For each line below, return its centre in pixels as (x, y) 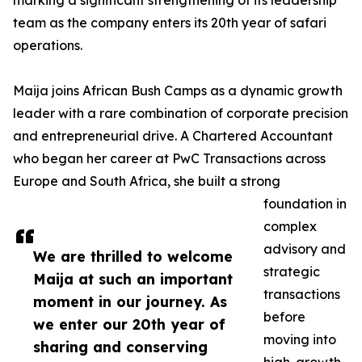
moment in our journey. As (130, 302)
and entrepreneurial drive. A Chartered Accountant (173, 136)
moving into (300, 340)
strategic (292, 272)
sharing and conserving (120, 347)
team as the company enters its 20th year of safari (170, 23)
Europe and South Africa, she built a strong (147, 181)
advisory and (305, 249)
